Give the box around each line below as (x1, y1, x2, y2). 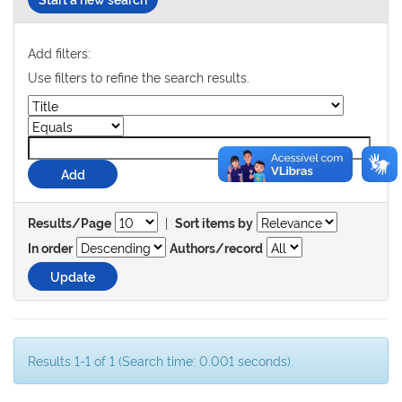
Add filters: (28, 44, 91, 61)
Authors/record (170, 241, 263, 256)
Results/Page (28, 216, 111, 231)
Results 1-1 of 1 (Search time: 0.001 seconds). (28, 352, 293, 369)
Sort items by (175, 216, 253, 231)
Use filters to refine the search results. (28, 68, 249, 85)
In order (28, 241, 73, 256)
